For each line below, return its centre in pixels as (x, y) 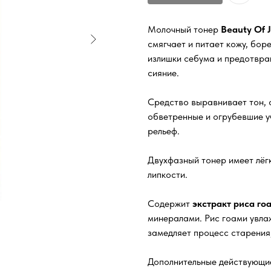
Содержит (170, 204)
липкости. (168, 175)
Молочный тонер (184, 30)
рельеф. (164, 131)
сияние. (163, 73)
